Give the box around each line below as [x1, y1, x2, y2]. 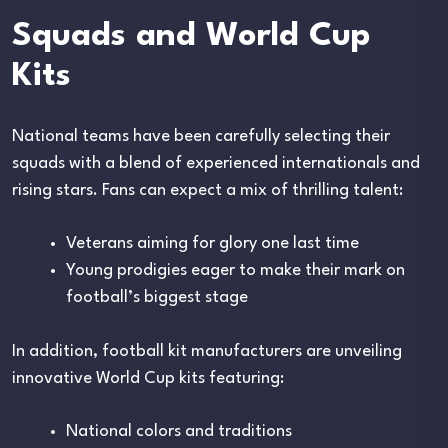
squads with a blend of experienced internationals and [12, 154, 420, 172]
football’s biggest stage [66, 288, 248, 306]
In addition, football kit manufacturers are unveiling [12, 342, 402, 360]
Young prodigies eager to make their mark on [66, 261, 405, 279]
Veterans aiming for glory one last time [66, 234, 359, 252]
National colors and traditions [66, 422, 292, 440]
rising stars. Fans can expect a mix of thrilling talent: [12, 181, 403, 199]
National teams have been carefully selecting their [12, 127, 390, 145]
